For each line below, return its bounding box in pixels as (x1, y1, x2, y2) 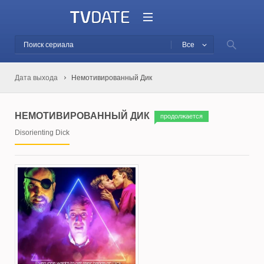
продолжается (160, 113, 203, 120)
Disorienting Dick (15, 128, 70, 137)
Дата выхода (14, 74, 58, 82)
